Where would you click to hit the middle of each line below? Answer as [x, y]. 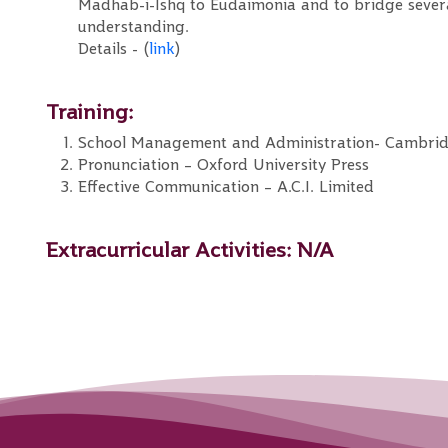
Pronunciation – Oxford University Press [223, 165]
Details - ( [113, 49]
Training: [89, 111]
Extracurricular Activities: [168, 249]
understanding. [133, 27]
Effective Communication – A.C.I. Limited [226, 187]
